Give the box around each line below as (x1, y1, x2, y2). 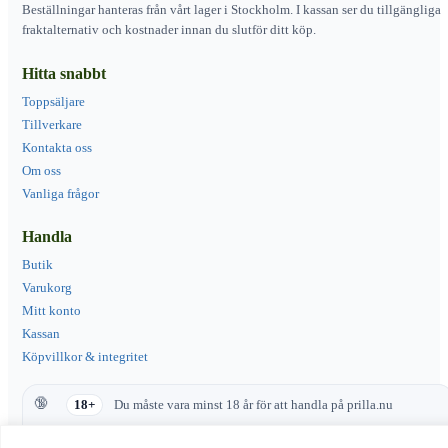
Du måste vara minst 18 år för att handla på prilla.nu (111, 397, 393, 412)
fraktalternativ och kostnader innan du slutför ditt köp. (22, 21, 316, 37)
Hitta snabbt (22, 64, 106, 82)
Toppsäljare (22, 93, 85, 109)
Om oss (22, 162, 61, 178)
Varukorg (22, 279, 72, 295)
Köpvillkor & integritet (22, 348, 148, 364)
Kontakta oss (22, 139, 92, 155)
